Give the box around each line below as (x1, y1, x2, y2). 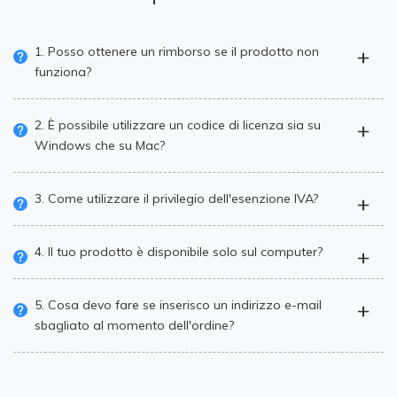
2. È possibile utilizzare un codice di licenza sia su (35, 117, 321, 134)
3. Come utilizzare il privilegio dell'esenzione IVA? (35, 191, 318, 207)
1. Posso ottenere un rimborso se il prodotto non (35, 43, 319, 60)
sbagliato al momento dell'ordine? (35, 317, 234, 334)
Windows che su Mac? (35, 137, 165, 154)
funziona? (35, 64, 91, 81)
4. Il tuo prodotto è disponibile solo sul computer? (35, 244, 323, 261)
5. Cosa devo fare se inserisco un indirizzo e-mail (35, 297, 322, 314)
